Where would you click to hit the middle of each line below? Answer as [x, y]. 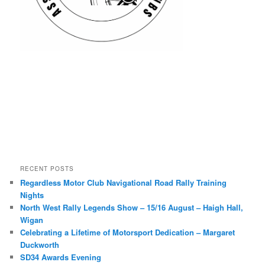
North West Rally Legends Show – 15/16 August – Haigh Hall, [132, 208]
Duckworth [40, 245]
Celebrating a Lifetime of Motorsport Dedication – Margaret [128, 232]
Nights [32, 195]
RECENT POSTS [47, 169]
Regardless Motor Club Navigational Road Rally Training [124, 183]
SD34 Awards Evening [61, 257]
